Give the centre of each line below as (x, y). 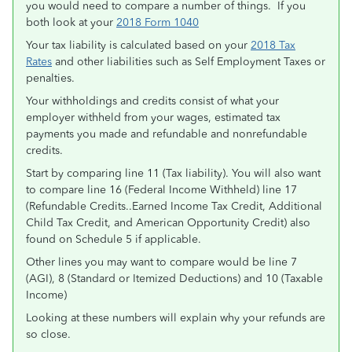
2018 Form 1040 (158, 22)
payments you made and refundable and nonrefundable (167, 134)
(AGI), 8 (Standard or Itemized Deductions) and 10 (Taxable (174, 279)
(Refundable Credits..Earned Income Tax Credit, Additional (174, 206)
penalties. (50, 78)
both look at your (71, 22)
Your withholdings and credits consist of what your (152, 101)
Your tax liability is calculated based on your (138, 45)
